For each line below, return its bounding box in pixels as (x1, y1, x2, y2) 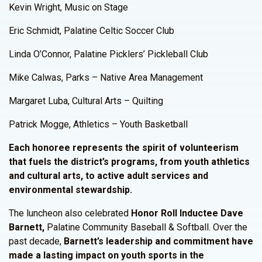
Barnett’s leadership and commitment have (64, 236, 253, 247)
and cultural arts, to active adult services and (9, 170, 208, 181)
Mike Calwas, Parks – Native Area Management (9, 72, 203, 83)
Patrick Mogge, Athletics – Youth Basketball (9, 119, 188, 130)
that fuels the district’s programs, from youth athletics (9, 156, 250, 167)
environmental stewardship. (9, 184, 132, 195)
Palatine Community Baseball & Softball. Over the (44, 222, 247, 233)
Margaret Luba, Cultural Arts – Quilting (9, 95, 163, 106)
